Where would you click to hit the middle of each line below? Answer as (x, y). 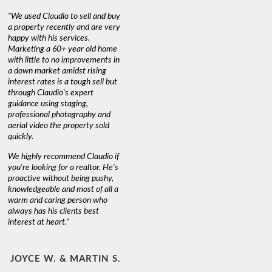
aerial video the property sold (59, 125)
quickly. (21, 136)
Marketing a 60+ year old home (63, 49)
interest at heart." (39, 222)
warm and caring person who (58, 200)
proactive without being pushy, (61, 178)
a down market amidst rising (57, 71)
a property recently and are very (64, 27)
